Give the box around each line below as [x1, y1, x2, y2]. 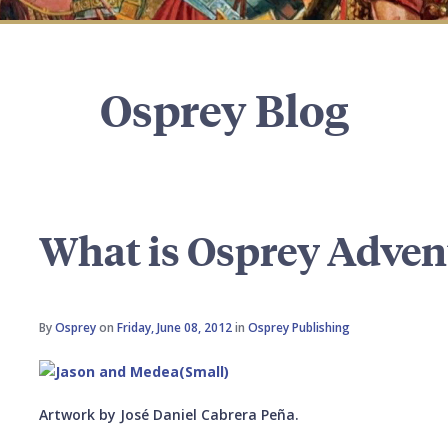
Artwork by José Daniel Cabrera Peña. [39, 404, 300, 424]
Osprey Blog [99, 81, 349, 138]
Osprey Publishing [248, 319, 351, 336]
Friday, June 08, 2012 [117, 319, 233, 336]
